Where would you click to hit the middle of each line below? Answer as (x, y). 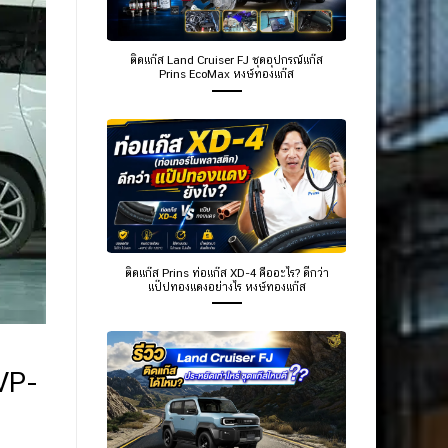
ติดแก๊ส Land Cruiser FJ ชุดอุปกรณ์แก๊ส (226, 60)
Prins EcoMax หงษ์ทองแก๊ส (226, 74)
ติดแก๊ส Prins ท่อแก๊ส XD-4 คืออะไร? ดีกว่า (226, 272)
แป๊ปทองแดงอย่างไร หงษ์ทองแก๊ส (226, 286)
